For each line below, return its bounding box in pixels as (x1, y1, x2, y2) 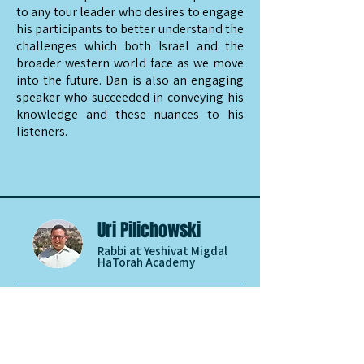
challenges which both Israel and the (16, 37, 244, 54)
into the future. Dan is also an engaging (16, 71, 244, 89)
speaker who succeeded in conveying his (16, 89, 244, 106)
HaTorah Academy (97, 254, 195, 270)
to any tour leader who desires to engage (16, 3, 244, 20)
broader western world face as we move (16, 54, 244, 71)
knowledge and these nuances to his (16, 106, 244, 123)
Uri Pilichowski (97, 217, 201, 243)
